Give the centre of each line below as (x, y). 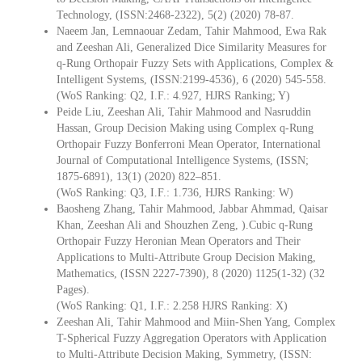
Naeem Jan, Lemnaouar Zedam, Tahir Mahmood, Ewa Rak (192, 31)
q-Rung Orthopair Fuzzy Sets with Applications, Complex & (195, 63)
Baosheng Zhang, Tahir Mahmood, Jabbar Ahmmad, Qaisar (192, 208)
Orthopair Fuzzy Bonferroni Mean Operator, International (189, 144)
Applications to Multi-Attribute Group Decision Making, (186, 257)
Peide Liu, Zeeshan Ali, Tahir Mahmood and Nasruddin (184, 112)
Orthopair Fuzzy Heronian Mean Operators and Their (179, 241)
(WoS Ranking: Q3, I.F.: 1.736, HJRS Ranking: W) (175, 192)
